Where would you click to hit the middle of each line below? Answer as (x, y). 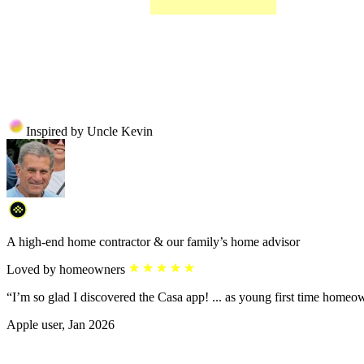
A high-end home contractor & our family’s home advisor (153, 242)
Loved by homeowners (66, 270)
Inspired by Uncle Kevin (89, 132)
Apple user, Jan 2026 (61, 325)
